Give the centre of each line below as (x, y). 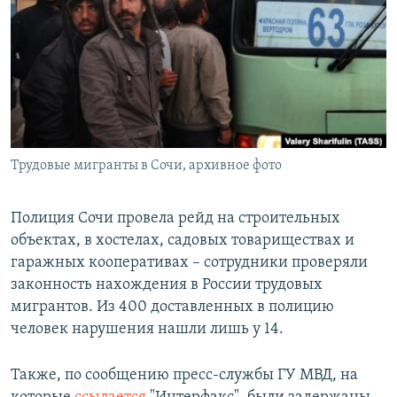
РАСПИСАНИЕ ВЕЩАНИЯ (98, 16)
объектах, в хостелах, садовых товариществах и (183, 241)
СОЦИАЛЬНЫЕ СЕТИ (68, 95)
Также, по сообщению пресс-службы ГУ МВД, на (184, 376)
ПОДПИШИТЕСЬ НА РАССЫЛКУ (121, 48)
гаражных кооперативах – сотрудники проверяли (189, 263)
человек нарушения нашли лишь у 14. (147, 330)
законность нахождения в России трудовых (167, 285)
